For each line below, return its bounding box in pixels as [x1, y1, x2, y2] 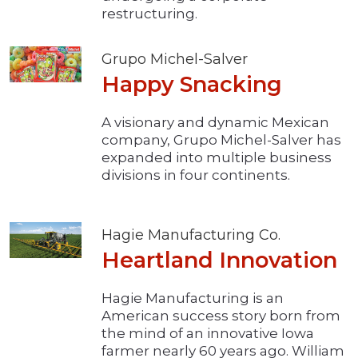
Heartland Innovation [101, 247, 337, 274]
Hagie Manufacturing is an [101, 290, 284, 307]
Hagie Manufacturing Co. [101, 226, 280, 245]
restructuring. [101, 6, 197, 22]
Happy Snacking [101, 71, 282, 98]
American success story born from [101, 308, 340, 324]
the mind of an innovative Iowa [101, 325, 314, 342]
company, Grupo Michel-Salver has [101, 132, 341, 149]
